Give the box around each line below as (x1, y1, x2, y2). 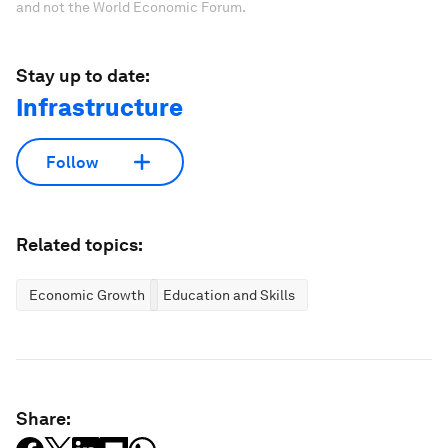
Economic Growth (29, 287, 145, 303)
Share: (16, 408, 71, 429)
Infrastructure (16, 93, 183, 122)
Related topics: (16, 234, 143, 255)
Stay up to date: (16, 65, 150, 86)
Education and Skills (163, 287, 295, 303)
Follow (46, 152, 98, 172)
